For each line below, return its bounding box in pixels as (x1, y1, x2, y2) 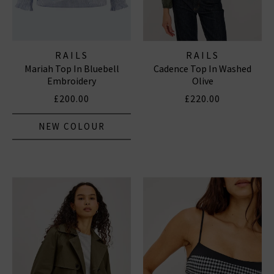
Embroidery (47, 75, 96, 87)
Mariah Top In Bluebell (24, 62, 119, 75)
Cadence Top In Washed (154, 62, 251, 75)
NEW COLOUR (38, 120, 105, 133)
